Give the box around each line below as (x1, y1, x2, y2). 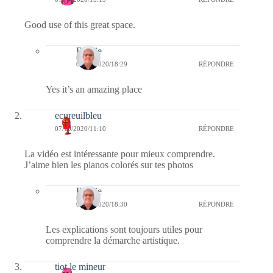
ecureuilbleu (55, 110, 102, 121)
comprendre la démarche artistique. (46, 235, 180, 246)
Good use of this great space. (24, 19, 135, 30)
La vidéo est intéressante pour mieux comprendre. (24, 148, 215, 159)
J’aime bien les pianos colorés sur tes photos (24, 159, 193, 170)
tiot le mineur (55, 261, 105, 272)
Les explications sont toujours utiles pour (46, 224, 202, 235)
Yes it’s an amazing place (46, 83, 142, 94)
